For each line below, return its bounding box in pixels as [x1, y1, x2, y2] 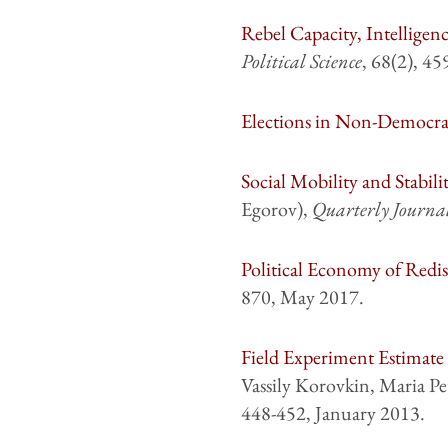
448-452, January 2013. [240, 400, 425, 427]
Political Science [240, 48, 362, 75]
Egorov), [240, 196, 312, 223]
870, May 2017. [240, 284, 364, 311]
